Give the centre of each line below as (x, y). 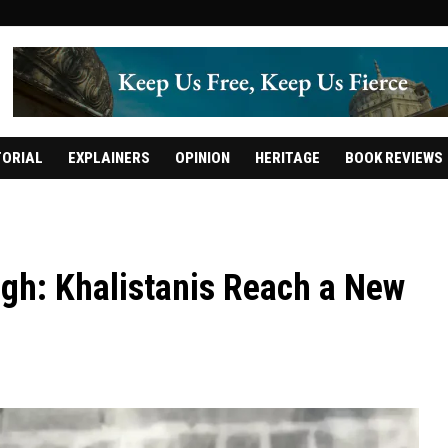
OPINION (202, 158)
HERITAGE (287, 158)
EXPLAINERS (108, 158)
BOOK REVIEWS (393, 158)
